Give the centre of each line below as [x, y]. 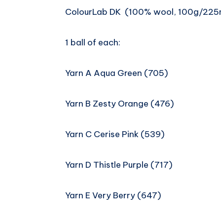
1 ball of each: [93, 43]
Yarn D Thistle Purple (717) [119, 165]
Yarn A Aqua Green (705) [117, 73]
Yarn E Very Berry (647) [113, 196]
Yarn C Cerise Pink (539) [115, 134]
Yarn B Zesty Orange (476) [120, 104]
